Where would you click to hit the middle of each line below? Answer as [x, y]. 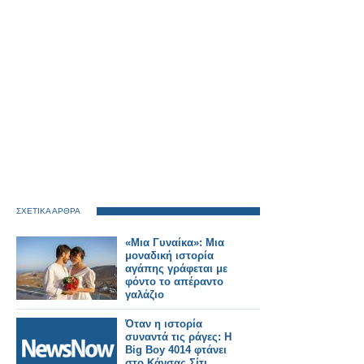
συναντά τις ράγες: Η [178, 337]
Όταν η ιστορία [164, 324]
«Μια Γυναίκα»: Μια [175, 243]
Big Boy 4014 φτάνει [176, 350]
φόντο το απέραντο [174, 282]
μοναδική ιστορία [169, 256]
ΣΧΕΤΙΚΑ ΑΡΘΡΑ [48, 211]
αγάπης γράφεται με [176, 269]
